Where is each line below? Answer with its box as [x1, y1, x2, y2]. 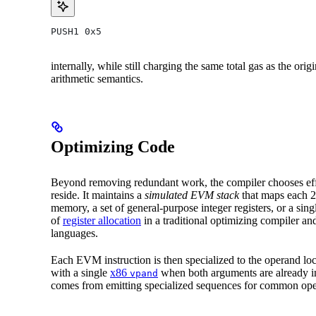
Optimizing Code [51, 137, 175, 156]
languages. [51, 226, 98, 239]
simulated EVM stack [145, 188, 239, 201]
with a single [51, 266, 110, 279]
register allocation [63, 214, 141, 226]
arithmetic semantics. [51, 72, 143, 85]
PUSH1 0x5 [51, 25, 102, 37]
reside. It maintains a [51, 188, 145, 201]
